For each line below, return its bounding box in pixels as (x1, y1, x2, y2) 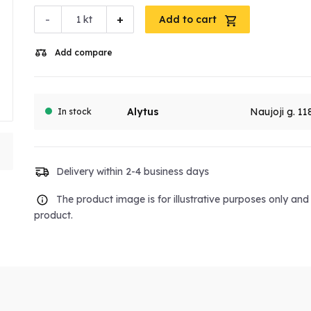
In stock (57, 106, 92, 117)
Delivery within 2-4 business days (56, 165, 209, 178)
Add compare (54, 47, 112, 58)
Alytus (126, 106, 159, 119)
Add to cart (158, 13, 219, 26)
